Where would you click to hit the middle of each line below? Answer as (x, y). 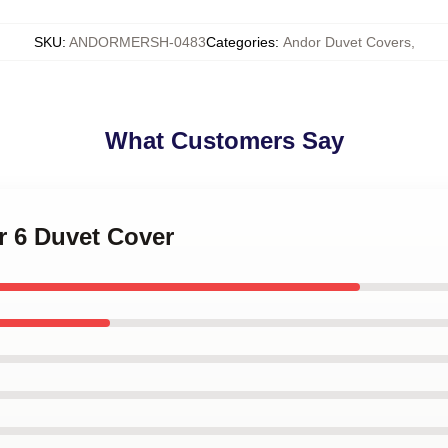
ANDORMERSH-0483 (137, 42)
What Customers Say (224, 140)
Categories (240, 42)
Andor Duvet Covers (346, 42)
